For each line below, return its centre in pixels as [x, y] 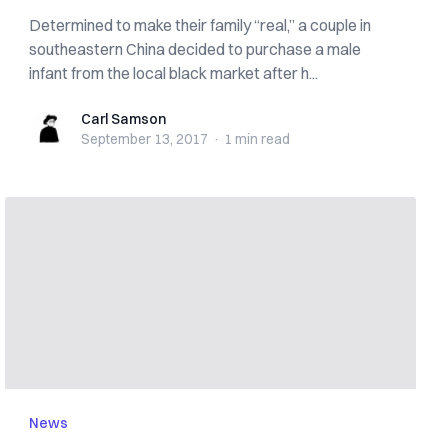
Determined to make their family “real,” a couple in [200, 25]
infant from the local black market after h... [174, 73]
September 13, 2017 [145, 139]
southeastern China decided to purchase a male [195, 49]
